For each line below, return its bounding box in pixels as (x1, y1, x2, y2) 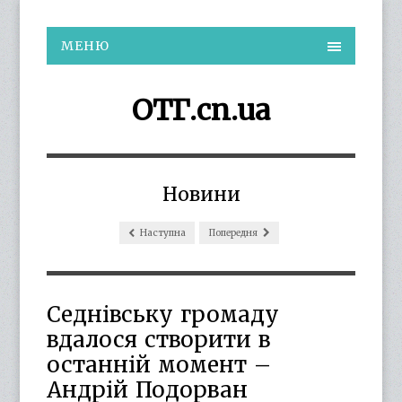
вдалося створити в (47, 326, 271, 354)
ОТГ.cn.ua (132, 92, 270, 128)
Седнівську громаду (47, 301, 280, 328)
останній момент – (47, 351, 272, 379)
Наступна (137, 227, 186, 239)
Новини (162, 182, 240, 206)
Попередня (207, 227, 259, 239)
